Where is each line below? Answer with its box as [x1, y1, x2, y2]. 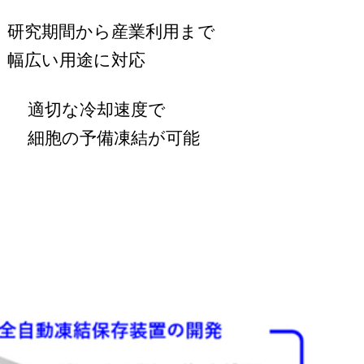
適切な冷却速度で [28, 97, 167, 121]
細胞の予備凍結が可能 [28, 126, 201, 149]
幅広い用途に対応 [6, 48, 145, 71]
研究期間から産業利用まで [6, 19, 215, 43]
